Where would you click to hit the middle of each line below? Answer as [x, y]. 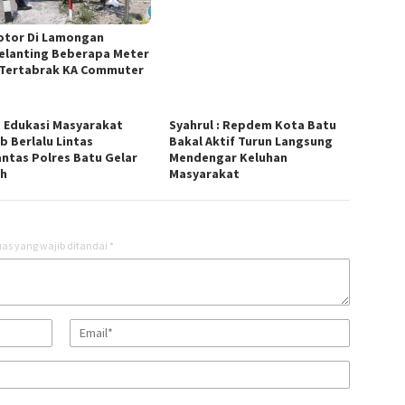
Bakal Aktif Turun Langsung [251, 141]
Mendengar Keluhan [229, 157]
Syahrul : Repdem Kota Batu [253, 124]
